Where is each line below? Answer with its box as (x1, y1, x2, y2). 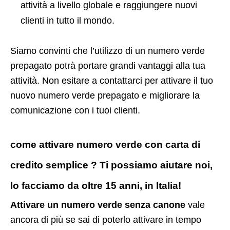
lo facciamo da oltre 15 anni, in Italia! (10, 180, 181, 191)
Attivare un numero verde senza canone (10, 200, 188, 210)
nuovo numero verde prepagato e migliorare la (10, 90, 200, 101)
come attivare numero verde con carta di (10, 139, 200, 150)
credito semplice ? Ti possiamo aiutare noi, (10, 160, 213, 170)
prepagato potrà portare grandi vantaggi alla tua (10, 61, 205, 71)
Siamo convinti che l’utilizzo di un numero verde (10, 46, 205, 56)
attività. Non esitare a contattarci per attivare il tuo (10, 75, 213, 86)
